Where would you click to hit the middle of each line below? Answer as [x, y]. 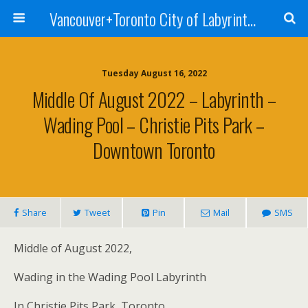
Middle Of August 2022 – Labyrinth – [154, 99]
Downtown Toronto [154, 150]
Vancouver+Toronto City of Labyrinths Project [251, 19]
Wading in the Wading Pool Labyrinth [110, 277]
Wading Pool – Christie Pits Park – [154, 124]
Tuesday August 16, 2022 [154, 73]
